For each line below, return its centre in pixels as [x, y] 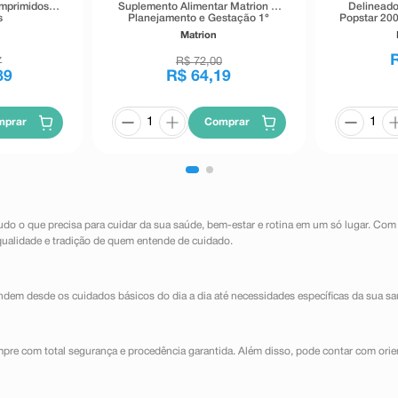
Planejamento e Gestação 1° [199, 19]
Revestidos [199, 42]
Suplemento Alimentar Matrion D [199, 7]
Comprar [227, 123]
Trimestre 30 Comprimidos [199, 30]
